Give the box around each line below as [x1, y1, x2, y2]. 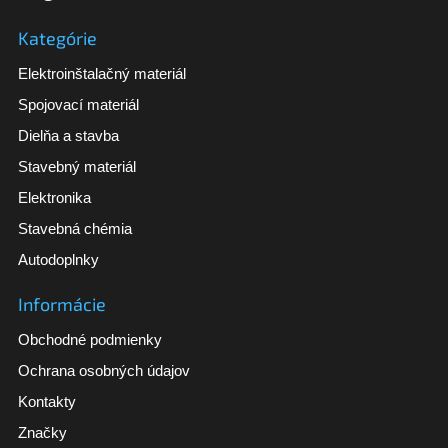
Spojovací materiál [18, 96, 139, 114]
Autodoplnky [18, 251, 99, 269]
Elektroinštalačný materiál [18, 65, 186, 83]
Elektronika [18, 189, 91, 207]
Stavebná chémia [18, 220, 132, 238]
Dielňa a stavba [18, 127, 119, 145]
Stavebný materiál [18, 158, 136, 176]
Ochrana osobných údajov [18, 362, 190, 380]
